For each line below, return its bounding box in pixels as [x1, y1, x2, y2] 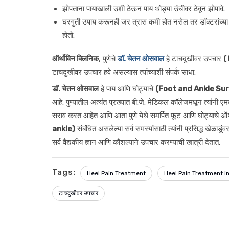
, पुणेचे [99, 54, 118, 63]
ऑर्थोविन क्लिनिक [52, 54, 99, 63]
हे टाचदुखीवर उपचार [164, 54, 223, 63]
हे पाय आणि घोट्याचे [99, 84, 155, 94]
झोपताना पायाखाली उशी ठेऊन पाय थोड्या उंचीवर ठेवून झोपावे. [62, 4, 225, 13]
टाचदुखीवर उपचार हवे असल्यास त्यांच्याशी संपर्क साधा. [52, 67, 196, 77]
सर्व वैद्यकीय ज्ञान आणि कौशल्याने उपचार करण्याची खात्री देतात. [52, 138, 220, 147]
